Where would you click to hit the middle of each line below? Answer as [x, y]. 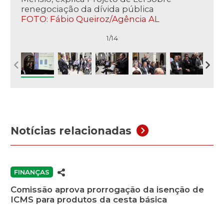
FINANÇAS [32, 172]
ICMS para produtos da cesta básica [89, 200]
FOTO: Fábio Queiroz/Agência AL [90, 19]
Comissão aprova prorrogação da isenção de [107, 190]
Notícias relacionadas [71, 130]
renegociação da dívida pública [87, 9]
